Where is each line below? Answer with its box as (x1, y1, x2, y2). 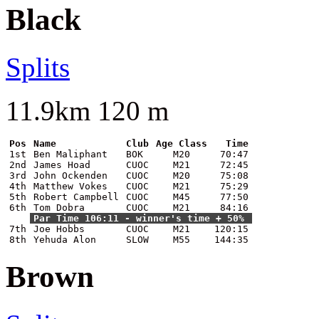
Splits (6, 51, 70, 83)
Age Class (156, 137, 207, 149)
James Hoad (33, 159, 90, 170)
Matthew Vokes (33, 180, 108, 192)
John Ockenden (33, 169, 108, 181)
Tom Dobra (33, 202, 85, 213)
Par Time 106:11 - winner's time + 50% (33, 212, 244, 224)
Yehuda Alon (33, 234, 96, 245)
